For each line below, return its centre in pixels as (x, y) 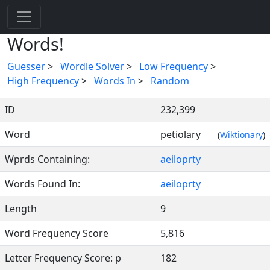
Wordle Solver (92, 66)
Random (170, 81)
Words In (115, 81)
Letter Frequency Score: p (63, 258)
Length (21, 209)
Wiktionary (241, 135)
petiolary (189, 134)
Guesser (26, 66)
